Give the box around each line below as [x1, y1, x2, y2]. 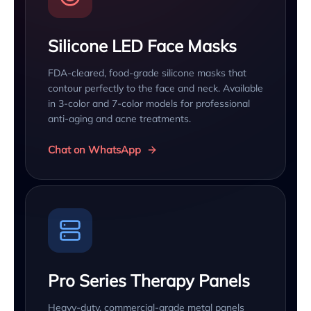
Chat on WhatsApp [48, 142, 141, 156]
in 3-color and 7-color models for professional [48, 96, 250, 110]
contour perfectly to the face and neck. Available [48, 81, 263, 94]
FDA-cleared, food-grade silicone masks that [48, 66, 246, 79]
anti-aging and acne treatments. [48, 112, 191, 125]
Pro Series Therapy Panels [48, 269, 250, 291]
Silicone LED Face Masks [48, 35, 237, 56]
